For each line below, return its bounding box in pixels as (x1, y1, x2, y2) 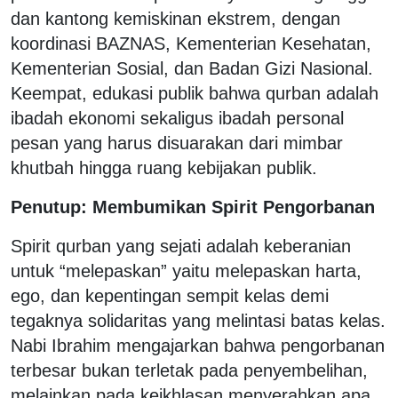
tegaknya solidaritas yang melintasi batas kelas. (11, 310, 386, 330)
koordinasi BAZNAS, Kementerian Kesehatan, (11, 33, 371, 53)
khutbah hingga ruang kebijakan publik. (11, 157, 322, 178)
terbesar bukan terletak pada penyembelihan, (11, 360, 368, 380)
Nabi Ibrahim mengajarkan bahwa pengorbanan (11, 335, 385, 355)
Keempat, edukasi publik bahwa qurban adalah (11, 83, 378, 103)
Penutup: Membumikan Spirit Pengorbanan (11, 196, 375, 217)
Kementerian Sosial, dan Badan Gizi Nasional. (11, 58, 373, 78)
